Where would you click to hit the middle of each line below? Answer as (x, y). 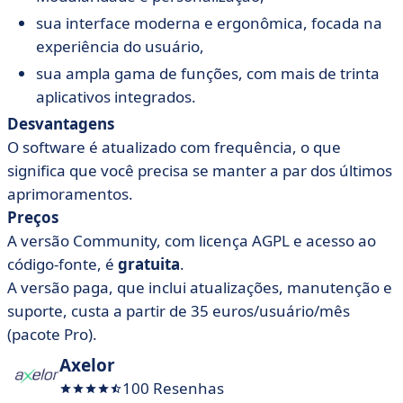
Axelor (87, 365)
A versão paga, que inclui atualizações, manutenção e (200, 287)
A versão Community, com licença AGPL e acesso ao (192, 241)
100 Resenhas (173, 388)
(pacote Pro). (52, 334)
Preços (33, 217)
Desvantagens (61, 124)
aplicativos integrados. (116, 97)
